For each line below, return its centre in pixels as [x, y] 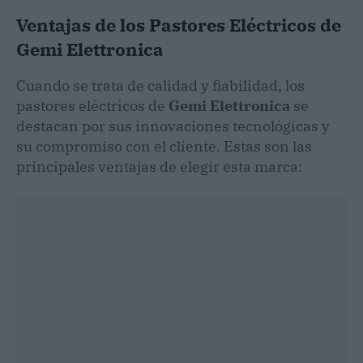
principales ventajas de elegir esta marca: [159, 166]
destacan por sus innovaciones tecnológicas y [173, 126]
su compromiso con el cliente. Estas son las [164, 146]
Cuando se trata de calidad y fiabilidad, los [160, 85]
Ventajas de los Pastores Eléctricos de [179, 24]
